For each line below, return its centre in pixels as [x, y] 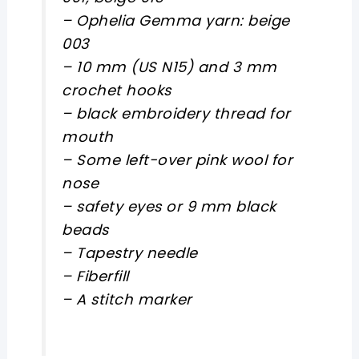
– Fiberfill [95, 276]
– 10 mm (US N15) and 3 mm [169, 67]
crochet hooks [117, 90]
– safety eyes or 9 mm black [169, 206]
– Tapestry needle [130, 252]
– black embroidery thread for [176, 113]
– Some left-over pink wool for [177, 159]
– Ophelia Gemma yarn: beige [176, 20]
